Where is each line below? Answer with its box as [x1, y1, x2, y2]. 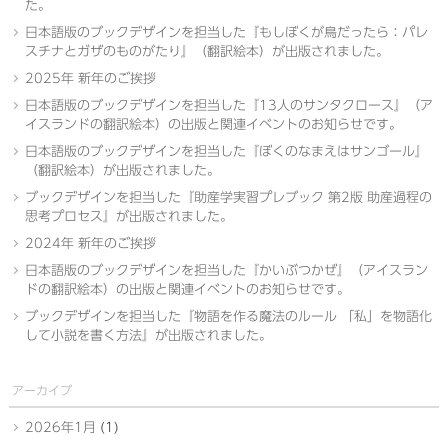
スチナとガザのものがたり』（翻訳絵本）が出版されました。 [24, 45, 389, 58]
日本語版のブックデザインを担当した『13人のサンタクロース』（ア [24, 99, 433, 112]
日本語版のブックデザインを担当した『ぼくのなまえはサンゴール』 [24, 145, 428, 158]
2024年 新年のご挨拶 [24, 237, 156, 250]
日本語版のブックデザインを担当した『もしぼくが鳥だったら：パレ [24, 26, 428, 39]
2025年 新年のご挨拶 [24, 72, 156, 85]
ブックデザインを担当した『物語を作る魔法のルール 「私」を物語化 [24, 310, 432, 323]
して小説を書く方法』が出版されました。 [24, 329, 272, 342]
